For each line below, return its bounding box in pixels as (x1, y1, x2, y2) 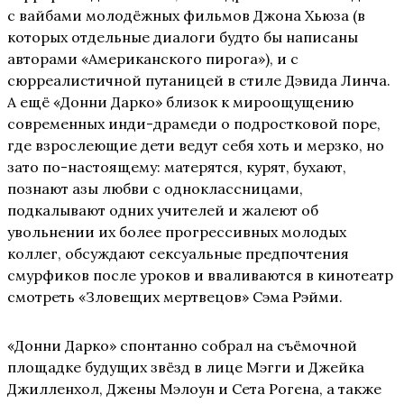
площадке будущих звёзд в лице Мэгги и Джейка (7, 357, 364, 376)
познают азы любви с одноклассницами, (7, 179, 303, 197)
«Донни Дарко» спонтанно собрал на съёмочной (7, 335, 357, 354)
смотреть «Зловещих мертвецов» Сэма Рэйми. (7, 287, 343, 306)
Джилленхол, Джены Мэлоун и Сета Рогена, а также (7, 379, 381, 398)
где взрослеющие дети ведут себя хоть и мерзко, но (7, 135, 384, 154)
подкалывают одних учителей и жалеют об (7, 200, 318, 219)
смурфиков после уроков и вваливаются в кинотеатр (7, 265, 393, 284)
